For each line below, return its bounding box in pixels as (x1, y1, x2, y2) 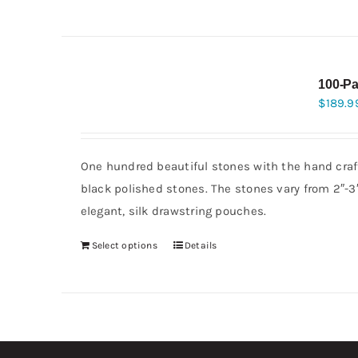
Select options (91, 240, 157, 251)
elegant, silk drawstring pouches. (80, 204, 267, 218)
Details (184, 240, 217, 251)
